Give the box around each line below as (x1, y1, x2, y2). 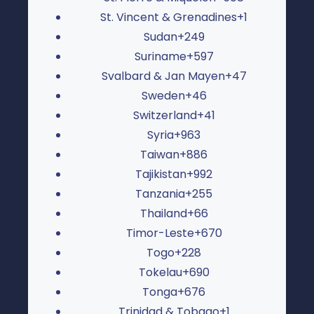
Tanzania (135, 185, 185, 202)
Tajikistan (135, 165, 186, 182)
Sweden (141, 87, 185, 104)
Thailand (139, 205, 187, 221)
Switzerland (132, 107, 197, 123)
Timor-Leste (125, 224, 194, 241)
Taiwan (140, 146, 179, 163)
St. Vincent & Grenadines (100, 8, 237, 25)
